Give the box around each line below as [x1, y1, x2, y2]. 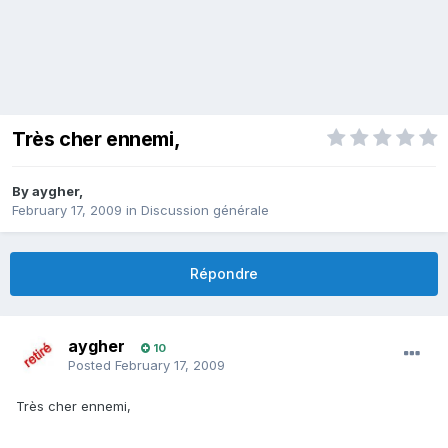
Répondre [190, 265, 258, 283]
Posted [68, 357, 115, 374]
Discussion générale [141, 202, 269, 219]
